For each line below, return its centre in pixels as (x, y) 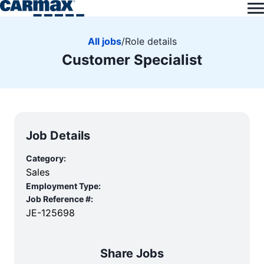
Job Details (58, 136)
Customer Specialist (132, 60)
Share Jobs (132, 253)
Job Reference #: (60, 199)
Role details (151, 41)
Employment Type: (63, 186)
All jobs (104, 41)
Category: (46, 158)
